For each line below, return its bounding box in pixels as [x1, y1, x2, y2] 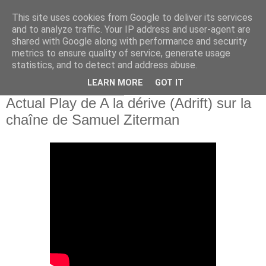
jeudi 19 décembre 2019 [6, 88, 118, 95]
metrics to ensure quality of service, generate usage [12, 47, 230, 59]
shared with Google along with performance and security [12, 36, 247, 47]
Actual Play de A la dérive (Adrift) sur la [6, 95, 251, 111]
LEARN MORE [87, 78, 143, 88]
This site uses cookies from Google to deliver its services [12, 12, 252, 23]
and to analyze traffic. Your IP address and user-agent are [12, 24, 251, 35]
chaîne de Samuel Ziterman [6, 112, 179, 128]
